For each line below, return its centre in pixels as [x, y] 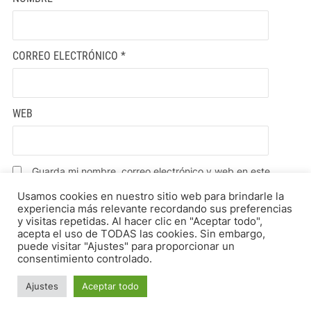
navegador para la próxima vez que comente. [116, 188]
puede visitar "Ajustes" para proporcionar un [126, 246]
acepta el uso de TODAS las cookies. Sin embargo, [141, 234]
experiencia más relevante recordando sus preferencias [155, 209]
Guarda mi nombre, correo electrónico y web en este [151, 171]
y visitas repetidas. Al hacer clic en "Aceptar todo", [140, 221]
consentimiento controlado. [85, 259]
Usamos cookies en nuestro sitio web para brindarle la [151, 196]
